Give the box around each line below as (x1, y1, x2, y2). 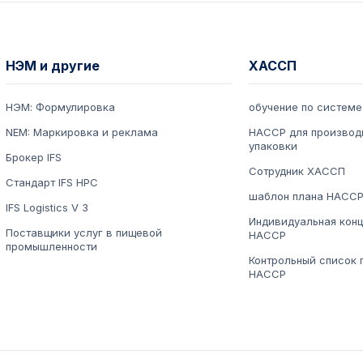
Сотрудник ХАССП (248, 164, 345, 178)
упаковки (248, 139, 297, 153)
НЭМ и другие (6, 58, 100, 75)
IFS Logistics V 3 (6, 201, 89, 215)
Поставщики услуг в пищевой (6, 226, 163, 240)
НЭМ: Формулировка (6, 100, 116, 114)
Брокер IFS (6, 151, 62, 164)
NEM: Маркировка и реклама (6, 126, 159, 139)
